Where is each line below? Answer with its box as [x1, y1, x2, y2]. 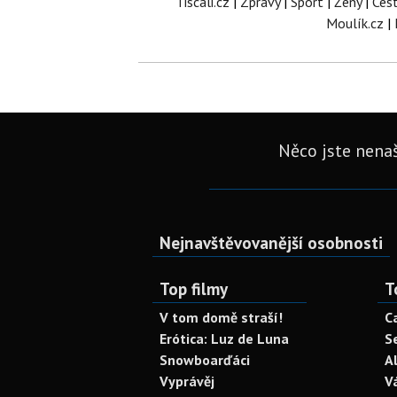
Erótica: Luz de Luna [160, 330, 289, 348]
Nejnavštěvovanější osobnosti [160, 231, 383, 254]
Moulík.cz [326, 14, 384, 33]
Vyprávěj [160, 372, 214, 391]
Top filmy [160, 277, 228, 300]
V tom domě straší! [160, 308, 283, 327]
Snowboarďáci [160, 351, 250, 370]
